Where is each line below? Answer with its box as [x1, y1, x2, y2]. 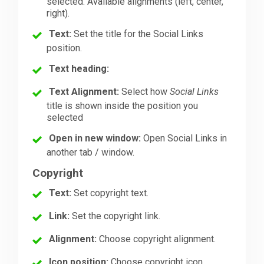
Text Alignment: [49, 86, 120, 98]
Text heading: [49, 63, 110, 75]
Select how [119, 86, 170, 98]
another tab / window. [47, 147, 135, 159]
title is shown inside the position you [47, 100, 199, 112]
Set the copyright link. [70, 210, 161, 222]
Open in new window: [49, 133, 141, 144]
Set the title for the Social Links [71, 28, 204, 40]
